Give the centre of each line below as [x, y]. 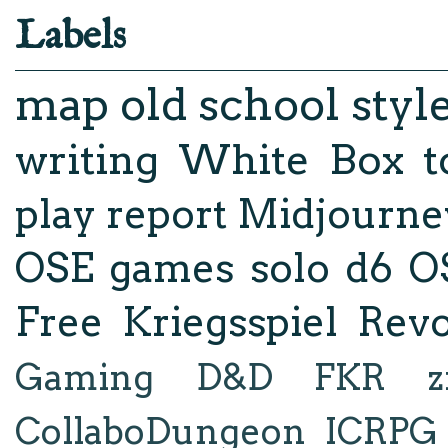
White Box [291, 159]
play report [121, 213]
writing [87, 159]
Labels [70, 37]
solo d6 [321, 267]
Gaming [84, 377]
